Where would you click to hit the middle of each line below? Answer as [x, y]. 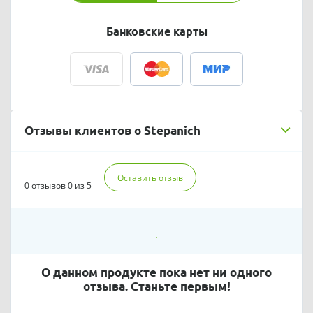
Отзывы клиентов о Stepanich [113, 130]
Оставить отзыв [150, 178]
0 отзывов [45, 185]
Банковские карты [156, 31]
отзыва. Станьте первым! [156, 286]
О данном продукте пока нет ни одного [156, 272]
